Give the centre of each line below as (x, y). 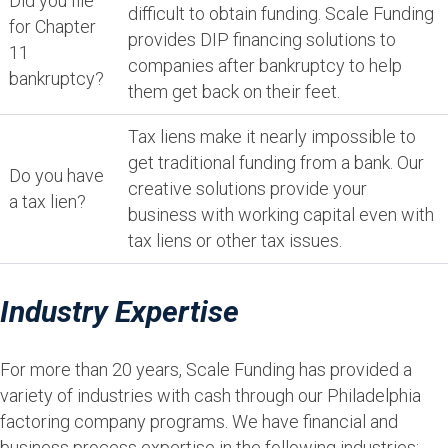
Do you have (56, 175)
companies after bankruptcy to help (265, 65)
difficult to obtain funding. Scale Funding (281, 13)
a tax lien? (47, 201)
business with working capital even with (281, 214)
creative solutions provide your (247, 188)
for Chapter (52, 26)
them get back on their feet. (234, 91)
